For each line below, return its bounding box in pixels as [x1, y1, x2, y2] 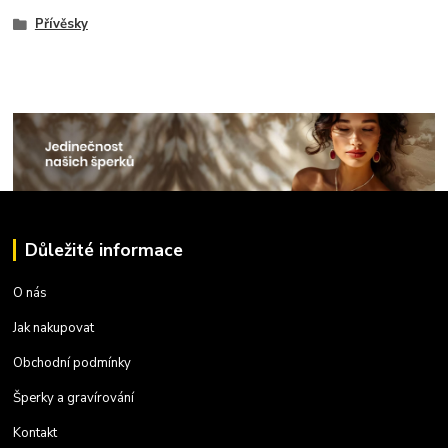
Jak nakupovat [13, 318, 95, 337]
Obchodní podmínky [13, 353, 132, 372]
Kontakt [13, 423, 58, 442]
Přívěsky [34, 15, 88, 34]
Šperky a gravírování [13, 388, 135, 407]
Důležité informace [24, 237, 183, 262]
